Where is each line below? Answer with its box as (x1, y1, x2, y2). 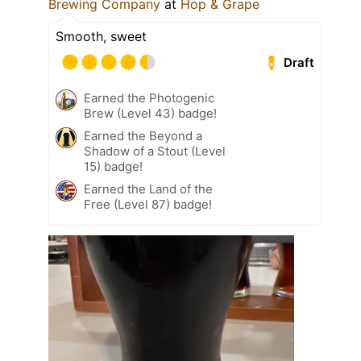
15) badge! (84, 159, 143, 175)
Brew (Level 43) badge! (84, 106, 217, 122)
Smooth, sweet (56, 28, 147, 45)
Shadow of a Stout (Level (84, 143, 226, 160)
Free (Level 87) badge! (84, 197, 212, 213)
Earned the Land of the (84, 181, 213, 197)
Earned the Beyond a (84, 128, 202, 144)
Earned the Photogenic (84, 90, 214, 106)
